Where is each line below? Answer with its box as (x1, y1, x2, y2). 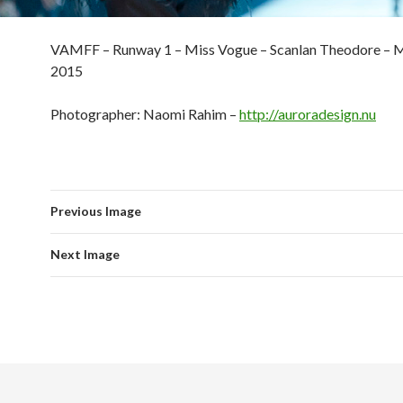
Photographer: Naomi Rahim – (50, 104, 239, 122)
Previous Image (50, 202, 141, 219)
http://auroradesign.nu (239, 104, 376, 122)
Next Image (50, 246, 120, 262)
